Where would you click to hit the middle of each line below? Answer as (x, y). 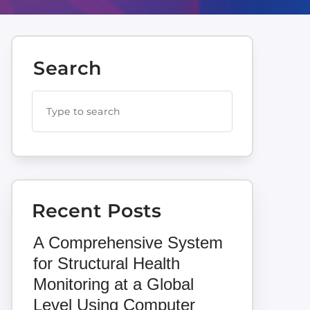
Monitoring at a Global (113, 284)
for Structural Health (106, 263)
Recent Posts (96, 211)
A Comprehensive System (128, 242)
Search (67, 68)
